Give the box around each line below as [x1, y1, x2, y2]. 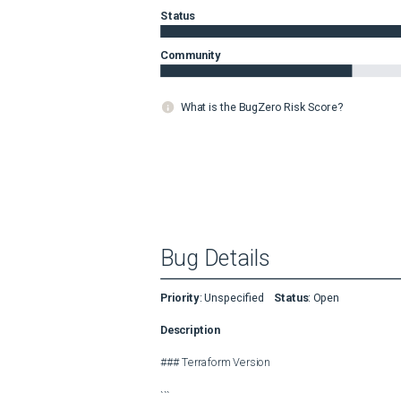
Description [160, 322, 220, 337]
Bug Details [160, 244, 270, 272]
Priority [160, 291, 200, 304]
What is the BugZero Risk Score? [180, 99, 343, 114]
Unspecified [204, 291, 264, 304]
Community [160, 47, 221, 62]
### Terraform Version [160, 354, 270, 369]
